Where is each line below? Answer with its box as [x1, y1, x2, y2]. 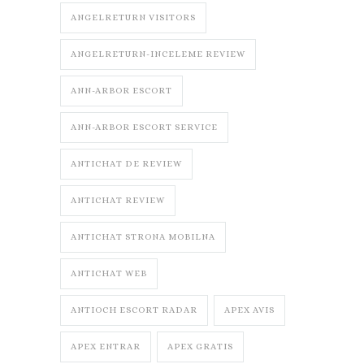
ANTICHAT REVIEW [71, 195, 165, 206]
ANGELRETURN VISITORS [71, 12, 196, 24]
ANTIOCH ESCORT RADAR [71, 305, 197, 316]
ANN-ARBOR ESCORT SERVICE [71, 122, 218, 133]
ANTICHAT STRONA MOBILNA [71, 232, 215, 243]
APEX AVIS [224, 305, 275, 316]
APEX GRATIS [167, 341, 233, 353]
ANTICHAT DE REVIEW [71, 158, 182, 170]
